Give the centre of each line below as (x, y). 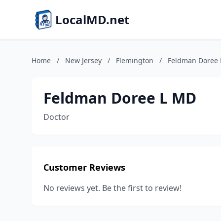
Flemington (135, 60)
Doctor (56, 117)
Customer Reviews (84, 167)
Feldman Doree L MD (120, 98)
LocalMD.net (92, 19)
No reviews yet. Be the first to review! (112, 188)
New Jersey (83, 60)
